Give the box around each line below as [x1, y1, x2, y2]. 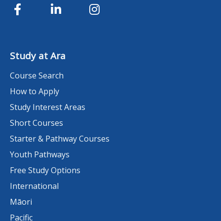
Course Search [10, 70, 64, 81]
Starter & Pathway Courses [10, 133, 110, 144]
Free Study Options [10, 164, 80, 176]
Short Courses [10, 117, 63, 128]
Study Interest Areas [10, 101, 85, 112]
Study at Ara [10, 49, 66, 62]
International [10, 180, 59, 191]
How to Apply [10, 85, 59, 97]
